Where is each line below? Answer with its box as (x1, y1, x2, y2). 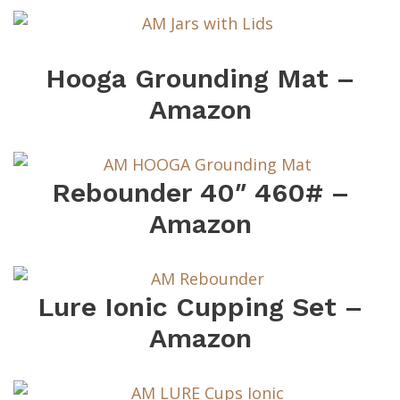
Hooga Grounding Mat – (46, 62, 354, 95)
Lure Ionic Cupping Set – (37, 291, 362, 323)
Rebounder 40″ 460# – (51, 177, 349, 209)
